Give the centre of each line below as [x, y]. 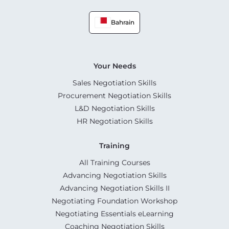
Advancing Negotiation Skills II [114, 188]
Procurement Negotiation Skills [114, 95]
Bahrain [123, 22]
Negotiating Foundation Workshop [114, 201]
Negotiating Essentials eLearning [114, 213]
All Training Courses [114, 162]
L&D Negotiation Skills [114, 108]
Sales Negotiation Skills [114, 83]
